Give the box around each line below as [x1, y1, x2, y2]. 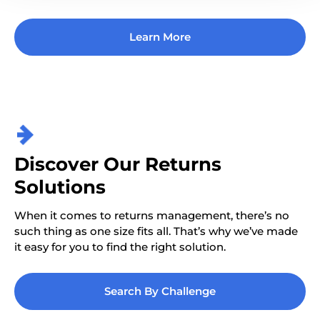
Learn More [129, 30, 191, 44]
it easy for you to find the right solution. [14, 240, 226, 254]
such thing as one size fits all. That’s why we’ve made [14, 224, 298, 239]
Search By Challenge [104, 284, 216, 299]
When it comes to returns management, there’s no [14, 209, 289, 223]
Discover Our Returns [14, 153, 221, 176]
